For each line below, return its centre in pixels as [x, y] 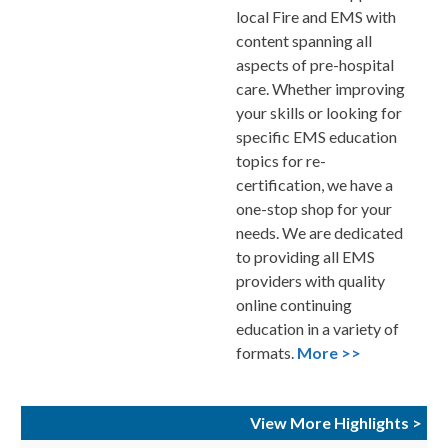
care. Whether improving [320, 88]
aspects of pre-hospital [315, 64]
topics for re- [281, 160]
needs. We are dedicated [319, 232]
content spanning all [304, 40]
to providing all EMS [305, 256]
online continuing [294, 304]
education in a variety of [317, 328]
